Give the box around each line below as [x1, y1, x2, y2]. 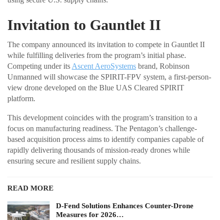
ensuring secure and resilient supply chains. [7, 156, 141, 165]
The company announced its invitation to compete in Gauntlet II [7, 40, 205, 49]
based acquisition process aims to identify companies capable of [7, 135, 204, 143]
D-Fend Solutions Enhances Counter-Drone [56, 201, 193, 210]
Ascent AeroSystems [72, 61, 136, 70]
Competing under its [7, 61, 72, 70]
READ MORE [7, 184, 54, 192]
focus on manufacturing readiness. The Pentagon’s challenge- [7, 124, 197, 133]
